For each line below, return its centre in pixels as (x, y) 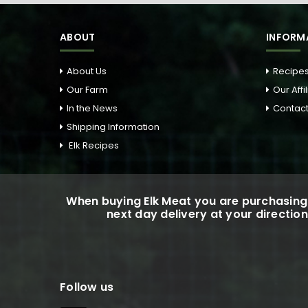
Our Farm (87, 90)
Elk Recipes (93, 146)
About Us (87, 71)
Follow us (87, 287)
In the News (92, 109)
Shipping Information (113, 127)
